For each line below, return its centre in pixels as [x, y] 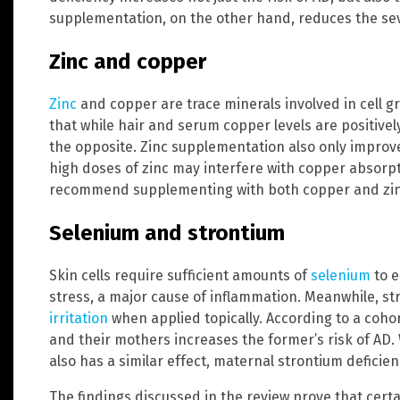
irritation [79, 318]
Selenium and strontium [167, 233]
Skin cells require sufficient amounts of [180, 275]
